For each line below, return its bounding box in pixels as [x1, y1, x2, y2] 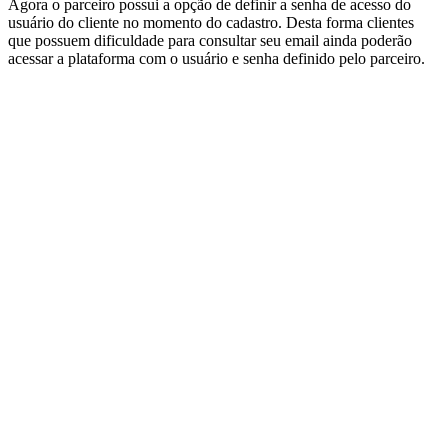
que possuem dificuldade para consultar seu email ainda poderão [8, 32, 412, 50]
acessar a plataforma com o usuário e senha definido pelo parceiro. [8, 50, 425, 68]
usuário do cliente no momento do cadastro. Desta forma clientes [8, 14, 414, 32]
